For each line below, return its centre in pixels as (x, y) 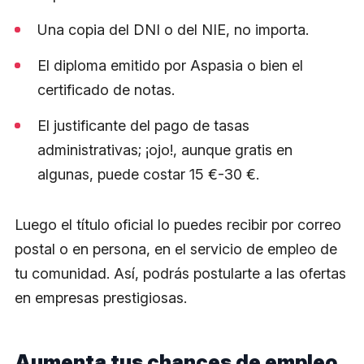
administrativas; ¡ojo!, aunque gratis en (165, 150)
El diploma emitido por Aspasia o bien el (170, 65)
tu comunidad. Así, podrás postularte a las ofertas (180, 273)
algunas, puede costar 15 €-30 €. (148, 174)
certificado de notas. (106, 90)
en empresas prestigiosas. (101, 298)
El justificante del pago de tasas (143, 126)
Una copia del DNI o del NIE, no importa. (173, 30)
